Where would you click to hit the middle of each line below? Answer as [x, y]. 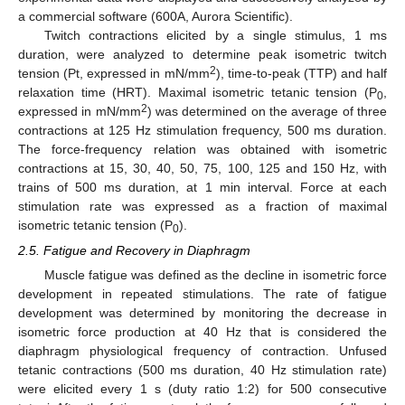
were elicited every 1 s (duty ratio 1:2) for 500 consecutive [202, 389]
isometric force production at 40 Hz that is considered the [202, 332]
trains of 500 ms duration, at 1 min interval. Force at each [202, 187]
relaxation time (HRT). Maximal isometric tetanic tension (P [198, 92]
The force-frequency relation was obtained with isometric [202, 149]
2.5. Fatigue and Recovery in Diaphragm [134, 250]
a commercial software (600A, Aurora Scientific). [155, 16]
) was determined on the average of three [267, 111]
